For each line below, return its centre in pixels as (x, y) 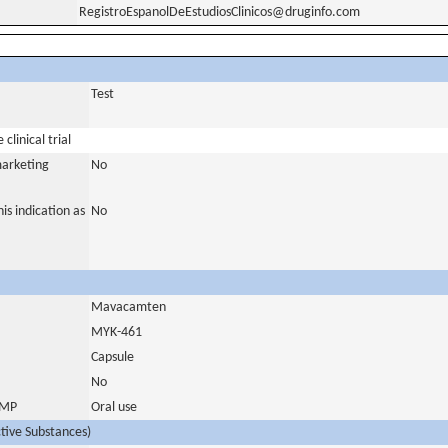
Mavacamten (128, 307)
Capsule (112, 357)
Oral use (114, 407)
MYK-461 (116, 332)
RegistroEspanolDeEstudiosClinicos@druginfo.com (219, 12)
